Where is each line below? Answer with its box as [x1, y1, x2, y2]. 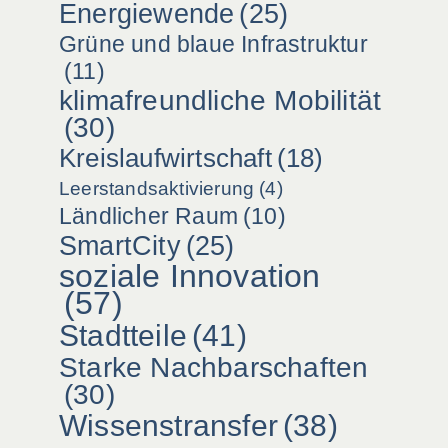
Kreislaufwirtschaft [59, 144, 272, 173]
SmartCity [59, 230, 181, 262]
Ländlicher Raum [59, 203, 238, 230]
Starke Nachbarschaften [59, 351, 369, 384]
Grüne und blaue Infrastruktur [59, 31, 368, 58]
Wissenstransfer [59, 409, 278, 443]
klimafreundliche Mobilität [59, 84, 382, 117]
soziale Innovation [59, 258, 321, 295]
